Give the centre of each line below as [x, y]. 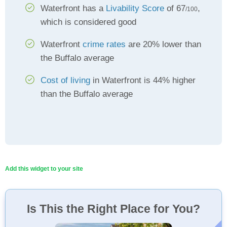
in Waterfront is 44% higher [143, 80]
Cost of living [65, 80]
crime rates [104, 44]
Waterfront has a [73, 8]
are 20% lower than [163, 44]
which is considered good [88, 22]
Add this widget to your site [44, 169]
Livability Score [135, 8]
